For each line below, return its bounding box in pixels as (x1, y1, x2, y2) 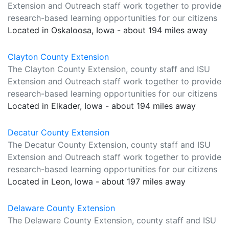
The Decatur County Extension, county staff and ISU (8, 140, 211, 150)
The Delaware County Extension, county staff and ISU (8, 215, 216, 225)
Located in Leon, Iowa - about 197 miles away (8, 176, 186, 187)
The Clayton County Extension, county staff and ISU (8, 64, 210, 74)
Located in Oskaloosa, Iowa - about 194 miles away (8, 25, 208, 35)
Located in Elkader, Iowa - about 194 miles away (8, 101, 196, 111)
